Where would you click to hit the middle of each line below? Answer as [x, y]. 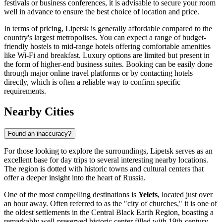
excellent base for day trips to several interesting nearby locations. [106, 160]
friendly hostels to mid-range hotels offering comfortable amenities [107, 46]
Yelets [148, 195]
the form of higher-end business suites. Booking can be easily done [108, 64]
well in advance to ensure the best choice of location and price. [102, 11]
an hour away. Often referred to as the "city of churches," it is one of [111, 204]
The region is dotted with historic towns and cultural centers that [104, 169]
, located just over [185, 195]
